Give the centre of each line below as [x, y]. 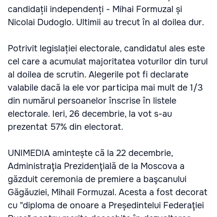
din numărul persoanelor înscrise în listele [92, 101]
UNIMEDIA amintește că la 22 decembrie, [90, 153]
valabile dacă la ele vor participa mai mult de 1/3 [105, 87]
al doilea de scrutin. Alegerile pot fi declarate [98, 74]
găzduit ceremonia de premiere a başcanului [97, 179]
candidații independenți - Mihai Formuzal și [95, 9]
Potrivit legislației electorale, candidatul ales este [106, 48]
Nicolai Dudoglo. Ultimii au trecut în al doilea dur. [106, 22]
